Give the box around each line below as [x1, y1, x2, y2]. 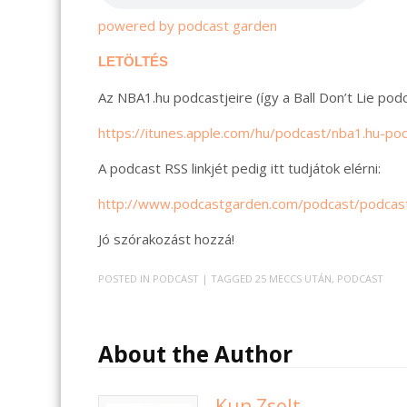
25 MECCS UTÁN [255, 271, 333, 285]
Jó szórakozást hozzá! [98, 230, 235, 249]
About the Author [98, 338, 293, 369]
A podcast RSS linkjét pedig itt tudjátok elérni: [98, 159, 382, 178]
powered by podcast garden [98, 16, 278, 35]
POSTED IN [98, 271, 154, 285]
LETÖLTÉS [98, 54, 169, 70]
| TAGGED [202, 271, 256, 285]
